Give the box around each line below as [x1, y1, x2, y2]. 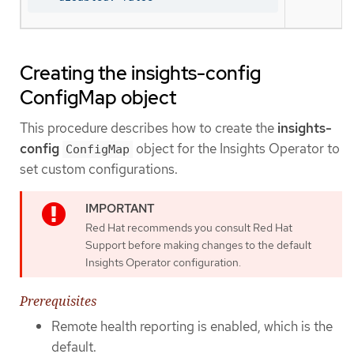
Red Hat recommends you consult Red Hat [85, 220, 292, 235]
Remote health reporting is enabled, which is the [51, 317, 333, 335]
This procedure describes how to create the [20, 119, 277, 137]
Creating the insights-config [20, 60, 261, 85]
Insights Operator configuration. [85, 254, 241, 269]
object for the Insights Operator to [133, 139, 340, 157]
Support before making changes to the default [85, 237, 311, 252]
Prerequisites [20, 292, 96, 310]
